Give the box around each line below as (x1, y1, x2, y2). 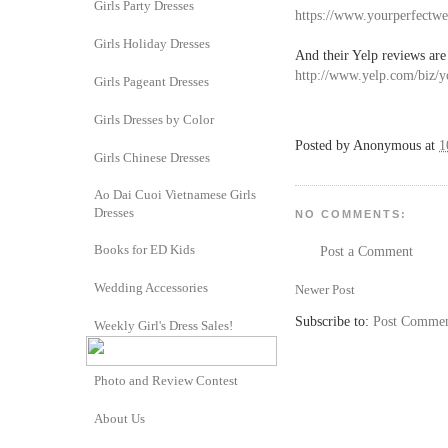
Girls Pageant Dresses (94, 74, 209, 89)
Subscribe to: (295, 313, 373, 329)
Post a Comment (320, 244, 413, 260)
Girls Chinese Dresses (94, 150, 210, 165)
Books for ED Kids (94, 242, 195, 257)
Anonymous (353, 138, 421, 154)
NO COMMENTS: (295, 207, 408, 220)
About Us (94, 411, 145, 426)
